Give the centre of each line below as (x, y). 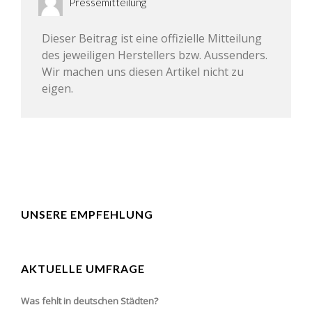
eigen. (57, 88)
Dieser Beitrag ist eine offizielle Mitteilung (152, 38)
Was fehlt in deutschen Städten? (89, 301)
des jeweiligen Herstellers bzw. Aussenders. (155, 55)
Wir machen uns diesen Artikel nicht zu (143, 71)
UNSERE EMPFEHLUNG (87, 214)
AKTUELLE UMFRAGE (83, 268)
